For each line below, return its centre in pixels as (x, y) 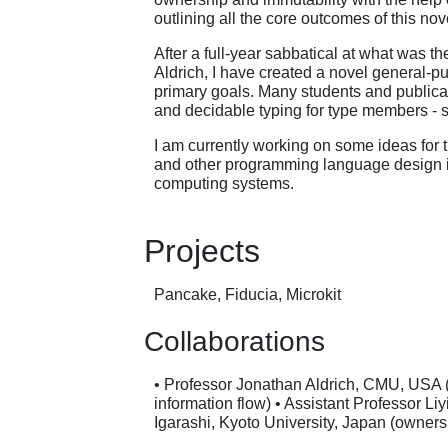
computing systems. (224, 183)
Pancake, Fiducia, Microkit (247, 295)
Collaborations (234, 342)
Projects (202, 250)
